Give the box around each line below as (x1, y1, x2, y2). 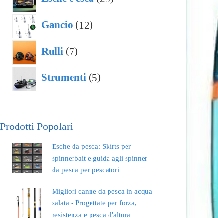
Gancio (41, 19, 73, 31)
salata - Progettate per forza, (52, 199, 137, 207)
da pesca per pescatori (52, 166, 119, 174)
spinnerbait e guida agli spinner (52, 154, 147, 163)
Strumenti (41, 72, 87, 83)
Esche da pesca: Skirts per (52, 143, 131, 151)
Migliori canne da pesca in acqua (52, 187, 152, 196)
